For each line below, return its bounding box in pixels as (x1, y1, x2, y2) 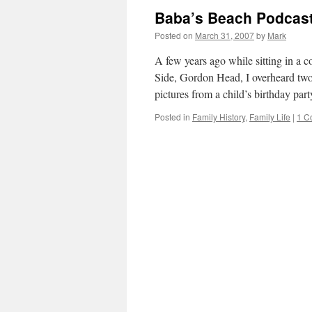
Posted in (155, 111, 190, 123)
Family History (192, 111, 245, 123)
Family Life (249, 111, 290, 123)
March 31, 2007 (195, 29, 254, 41)
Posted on (155, 29, 193, 41)
